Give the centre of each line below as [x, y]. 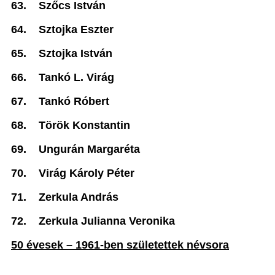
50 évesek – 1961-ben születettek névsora [120, 245]
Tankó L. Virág [76, 77]
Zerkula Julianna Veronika [107, 221]
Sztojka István [76, 53]
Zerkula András [79, 197]
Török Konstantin [84, 125]
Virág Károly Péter [87, 173]
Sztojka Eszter [76, 29]
